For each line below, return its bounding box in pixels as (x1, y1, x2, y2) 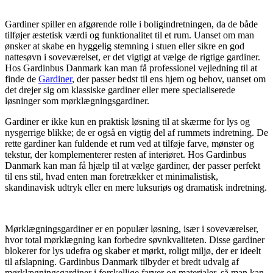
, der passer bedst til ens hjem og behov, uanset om (72, 73, 266, 84)
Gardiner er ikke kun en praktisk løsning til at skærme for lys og (5, 116, 250, 127)
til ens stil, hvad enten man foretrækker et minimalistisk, (5, 171, 218, 182)
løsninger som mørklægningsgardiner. (5, 95, 149, 106)
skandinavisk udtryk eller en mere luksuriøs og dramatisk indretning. (5, 182, 267, 193)
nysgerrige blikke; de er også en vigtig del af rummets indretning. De (5, 127, 268, 138)
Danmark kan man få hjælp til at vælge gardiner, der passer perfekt (5, 160, 260, 171)
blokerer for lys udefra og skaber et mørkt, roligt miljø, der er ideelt (5, 245, 261, 256)
